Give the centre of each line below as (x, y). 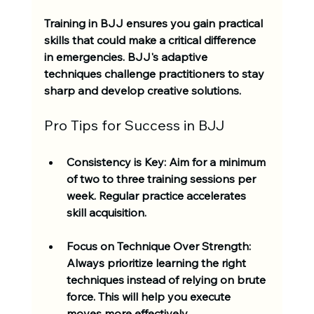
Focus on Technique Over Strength (157, 246)
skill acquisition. (106, 212)
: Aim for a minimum (216, 162)
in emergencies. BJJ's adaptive (127, 56)
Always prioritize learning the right (157, 262)
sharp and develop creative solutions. (144, 90)
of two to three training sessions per (162, 178)
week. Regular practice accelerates (157, 195)
